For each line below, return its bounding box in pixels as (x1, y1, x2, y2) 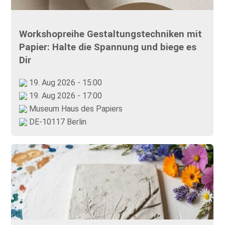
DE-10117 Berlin (27, 117, 87, 127)
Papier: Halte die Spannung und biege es (19, 41, 197, 53)
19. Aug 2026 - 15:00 (27, 77, 102, 87)
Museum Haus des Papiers (27, 103, 123, 114)
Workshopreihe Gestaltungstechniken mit (19, 28, 202, 40)
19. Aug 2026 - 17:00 (27, 90, 102, 100)
